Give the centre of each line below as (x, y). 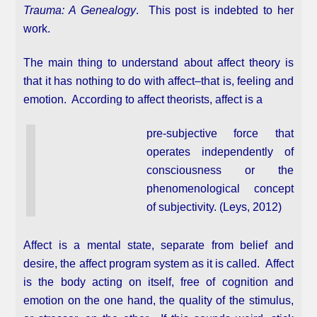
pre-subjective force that (220, 134)
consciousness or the (220, 171)
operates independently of (220, 152)
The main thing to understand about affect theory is (158, 63)
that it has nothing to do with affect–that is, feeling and (158, 81)
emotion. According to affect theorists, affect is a (143, 100)
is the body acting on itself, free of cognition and (158, 282)
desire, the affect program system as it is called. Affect (158, 264)
